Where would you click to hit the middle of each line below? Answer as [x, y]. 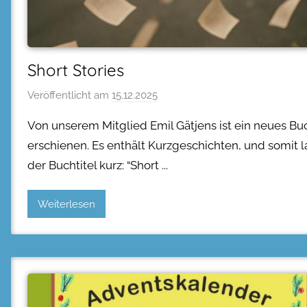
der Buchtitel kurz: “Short [93, 165]
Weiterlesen [66, 204]
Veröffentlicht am [70, 95]
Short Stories [76, 70]
